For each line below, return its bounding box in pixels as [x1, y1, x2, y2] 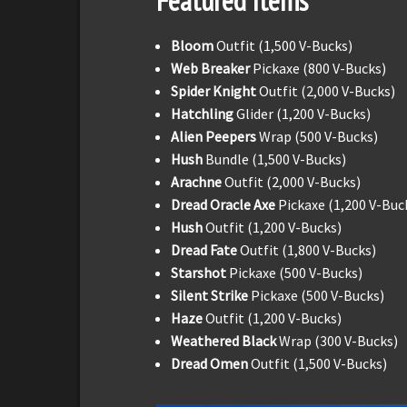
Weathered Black [171, 332, 279, 351]
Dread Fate [171, 241, 237, 260]
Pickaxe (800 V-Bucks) [253, 59, 386, 78]
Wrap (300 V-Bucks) [279, 332, 398, 351]
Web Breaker [171, 59, 253, 78]
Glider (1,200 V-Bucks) [233, 104, 371, 124]
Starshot [171, 263, 229, 283]
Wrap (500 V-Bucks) [259, 127, 378, 146]
